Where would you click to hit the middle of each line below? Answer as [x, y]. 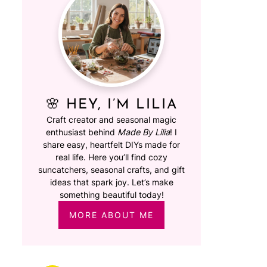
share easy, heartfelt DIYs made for [111, 145]
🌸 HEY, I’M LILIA [111, 105]
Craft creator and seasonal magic [111, 119]
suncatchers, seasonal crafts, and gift [111, 170]
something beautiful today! [111, 195]
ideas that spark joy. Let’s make [111, 182]
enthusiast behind [82, 132]
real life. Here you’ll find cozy [111, 157]
